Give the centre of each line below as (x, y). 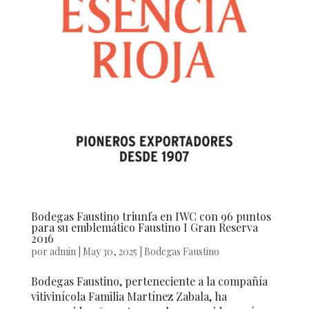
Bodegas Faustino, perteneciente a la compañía (149, 281)
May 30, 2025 (110, 251)
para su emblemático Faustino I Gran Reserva (144, 227)
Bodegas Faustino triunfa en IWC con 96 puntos (151, 216)
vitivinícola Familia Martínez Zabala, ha (129, 296)
